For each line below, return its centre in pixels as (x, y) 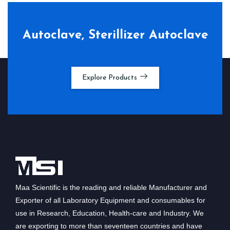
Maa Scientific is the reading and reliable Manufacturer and (111, 187)
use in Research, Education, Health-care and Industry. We (110, 213)
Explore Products (110, 78)
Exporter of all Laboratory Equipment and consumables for (110, 200)
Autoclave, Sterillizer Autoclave (115, 35)
